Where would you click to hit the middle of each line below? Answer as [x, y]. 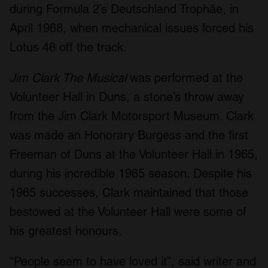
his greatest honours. [66, 231]
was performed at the [185, 78]
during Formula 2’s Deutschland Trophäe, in [124, 9]
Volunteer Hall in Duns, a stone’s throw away [127, 97]
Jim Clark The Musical [68, 78]
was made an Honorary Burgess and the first [129, 135]
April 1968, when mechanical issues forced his [132, 28]
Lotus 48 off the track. [68, 48]
